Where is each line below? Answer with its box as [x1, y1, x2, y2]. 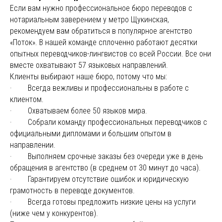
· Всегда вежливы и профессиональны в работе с [10, 83, 189, 93]
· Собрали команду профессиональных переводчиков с [10, 117, 207, 127]
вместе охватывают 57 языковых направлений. [10, 60, 168, 70]
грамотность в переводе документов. [10, 186, 135, 195]
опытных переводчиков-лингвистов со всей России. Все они [10, 49, 211, 58]
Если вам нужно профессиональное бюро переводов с [10, 3, 192, 13]
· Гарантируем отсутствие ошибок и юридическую [10, 174, 189, 184]
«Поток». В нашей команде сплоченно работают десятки [10, 38, 197, 47]
